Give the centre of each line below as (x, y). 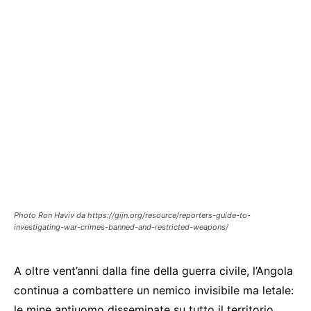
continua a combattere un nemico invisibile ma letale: (154, 290)
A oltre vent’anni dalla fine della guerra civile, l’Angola (153, 271)
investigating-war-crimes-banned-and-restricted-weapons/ (121, 227)
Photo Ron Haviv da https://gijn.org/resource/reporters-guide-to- (132, 215)
